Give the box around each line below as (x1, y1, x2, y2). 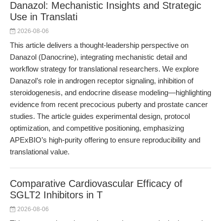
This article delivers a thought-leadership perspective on (10, 41, 188, 49)
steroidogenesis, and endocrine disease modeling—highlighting (10, 88, 211, 97)
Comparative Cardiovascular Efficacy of (10, 178, 183, 189)
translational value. (10, 147, 70, 156)
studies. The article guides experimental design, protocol (10, 112, 190, 120)
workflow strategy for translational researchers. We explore (10, 65, 199, 73)
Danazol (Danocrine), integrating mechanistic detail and (10, 53, 187, 61)
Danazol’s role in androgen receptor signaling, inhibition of (10, 76, 193, 85)
